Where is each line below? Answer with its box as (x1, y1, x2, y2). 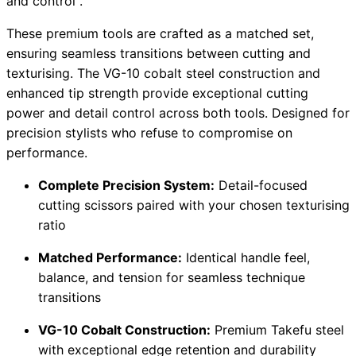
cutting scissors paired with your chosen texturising (38, 197, 350, 214)
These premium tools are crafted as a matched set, (6, 25, 314, 42)
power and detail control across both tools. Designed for (6, 105, 350, 122)
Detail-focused (215, 177, 308, 194)
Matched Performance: (38, 250, 182, 266)
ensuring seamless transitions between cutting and (6, 45, 311, 62)
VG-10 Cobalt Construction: (38, 322, 211, 339)
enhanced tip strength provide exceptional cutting (6, 85, 308, 102)
